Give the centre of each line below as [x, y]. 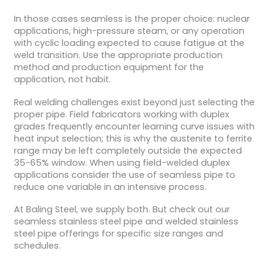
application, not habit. [62, 80]
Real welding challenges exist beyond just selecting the [134, 102]
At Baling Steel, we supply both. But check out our [122, 210]
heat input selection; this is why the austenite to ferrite [133, 138]
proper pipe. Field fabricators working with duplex [121, 114]
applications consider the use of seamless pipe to [124, 175]
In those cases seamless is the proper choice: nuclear [132, 19]
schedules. [37, 246]
